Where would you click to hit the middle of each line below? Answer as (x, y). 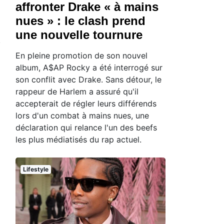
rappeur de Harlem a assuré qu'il (77, 92)
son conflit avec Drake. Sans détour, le (88, 80)
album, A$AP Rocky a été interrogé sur (89, 68)
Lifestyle (35, 169)
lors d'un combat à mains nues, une (82, 116)
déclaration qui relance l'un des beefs (86, 128)
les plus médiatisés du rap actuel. (78, 140)
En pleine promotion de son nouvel (81, 56)
